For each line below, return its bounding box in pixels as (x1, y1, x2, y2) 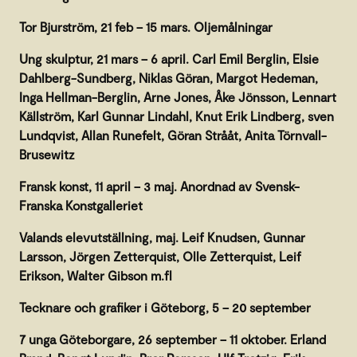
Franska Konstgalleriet (19, 197, 143, 213)
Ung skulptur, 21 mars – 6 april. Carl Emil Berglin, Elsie (19, 50, 319, 66)
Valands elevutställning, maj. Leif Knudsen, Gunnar (19, 229, 305, 245)
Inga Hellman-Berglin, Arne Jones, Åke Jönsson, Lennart (19, 88, 336, 104)
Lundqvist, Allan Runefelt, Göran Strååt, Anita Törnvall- (19, 127, 327, 143)
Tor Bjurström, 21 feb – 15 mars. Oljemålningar (19, 18, 273, 34)
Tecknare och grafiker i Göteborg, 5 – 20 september (19, 299, 311, 315)
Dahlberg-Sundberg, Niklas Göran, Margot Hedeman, (19, 69, 318, 85)
